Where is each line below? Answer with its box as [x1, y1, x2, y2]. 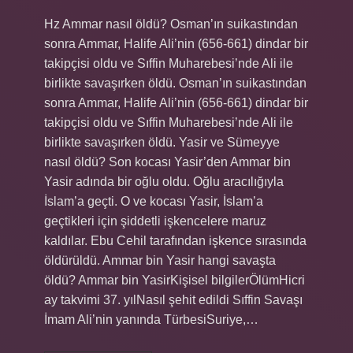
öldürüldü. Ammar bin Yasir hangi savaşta [44, 254, 276, 267]
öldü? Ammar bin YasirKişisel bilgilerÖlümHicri [44, 273, 305, 287]
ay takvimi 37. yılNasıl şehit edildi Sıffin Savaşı [44, 293, 303, 307]
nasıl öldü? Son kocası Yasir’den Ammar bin [44, 155, 291, 169]
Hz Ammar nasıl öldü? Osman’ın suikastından [44, 17, 298, 31]
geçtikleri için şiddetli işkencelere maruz [44, 214, 266, 228]
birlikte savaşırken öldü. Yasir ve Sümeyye [44, 136, 280, 149]
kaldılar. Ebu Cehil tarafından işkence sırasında [44, 234, 307, 247]
